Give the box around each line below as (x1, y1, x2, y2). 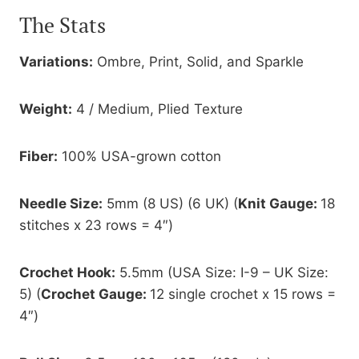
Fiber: (19, 147, 58, 164)
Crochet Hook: (19, 264, 115, 280)
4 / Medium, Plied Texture (72, 100, 243, 117)
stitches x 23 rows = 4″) (19, 216, 173, 233)
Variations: (19, 53, 93, 70)
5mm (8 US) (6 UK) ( (103, 195, 238, 212)
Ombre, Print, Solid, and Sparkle (93, 53, 304, 70)
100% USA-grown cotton (58, 147, 221, 164)
